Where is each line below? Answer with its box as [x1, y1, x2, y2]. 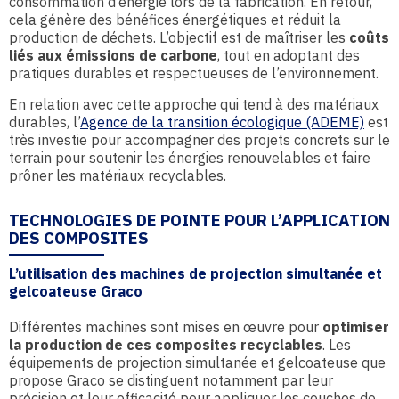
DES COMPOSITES [9, 227, 149, 248]
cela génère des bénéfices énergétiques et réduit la [9, 11, 341, 28]
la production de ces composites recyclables [9, 336, 322, 354]
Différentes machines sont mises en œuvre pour [9, 318, 319, 336]
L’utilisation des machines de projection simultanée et [9, 265, 382, 282]
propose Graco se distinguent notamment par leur [9, 371, 333, 389]
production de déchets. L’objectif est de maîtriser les [9, 28, 346, 46]
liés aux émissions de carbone [9, 46, 217, 64]
